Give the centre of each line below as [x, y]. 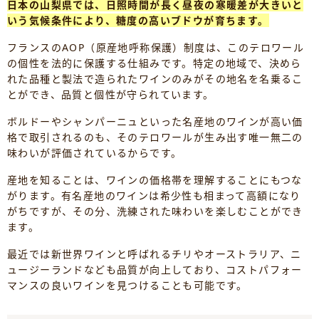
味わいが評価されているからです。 [95, 153]
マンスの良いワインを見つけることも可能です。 [127, 286]
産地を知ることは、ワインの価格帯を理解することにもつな [155, 180]
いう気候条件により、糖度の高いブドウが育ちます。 [138, 21]
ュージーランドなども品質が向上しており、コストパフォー [155, 270]
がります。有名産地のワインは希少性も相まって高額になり [154, 196]
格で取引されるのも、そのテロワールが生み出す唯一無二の [155, 137]
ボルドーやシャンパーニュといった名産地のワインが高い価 [155, 122]
